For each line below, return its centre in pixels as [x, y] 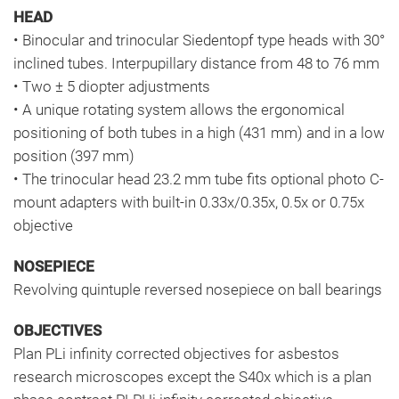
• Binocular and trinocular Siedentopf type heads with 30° [199, 40]
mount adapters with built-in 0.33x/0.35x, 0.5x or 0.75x [189, 202]
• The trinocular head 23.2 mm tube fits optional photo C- [199, 179]
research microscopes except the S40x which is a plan [192, 376]
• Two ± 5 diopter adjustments [112, 86]
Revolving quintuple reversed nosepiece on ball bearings [198, 289]
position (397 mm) [74, 155]
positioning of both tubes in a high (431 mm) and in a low [199, 132]
